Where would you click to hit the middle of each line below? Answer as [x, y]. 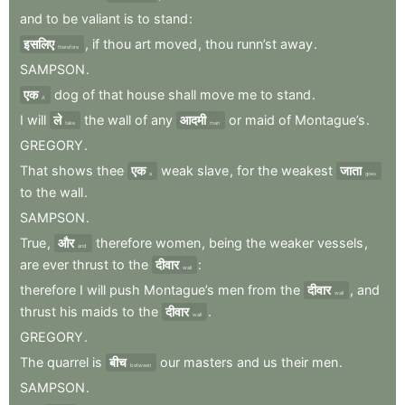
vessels [340, 242]
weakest [307, 170]
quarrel [68, 362]
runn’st [257, 43]
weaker [292, 242]
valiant [101, 18]
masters [208, 362]
